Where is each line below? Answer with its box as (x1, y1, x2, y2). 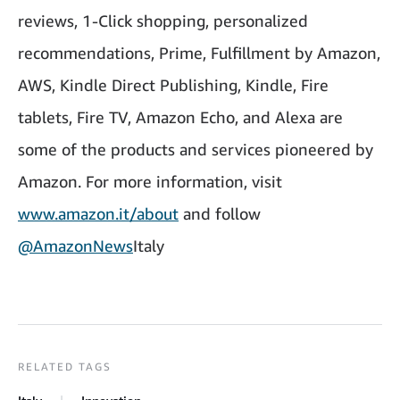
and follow (179, 204, 261, 223)
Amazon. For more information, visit (18, 171, 282, 191)
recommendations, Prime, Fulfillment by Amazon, (18, 43, 380, 62)
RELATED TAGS (18, 360, 112, 373)
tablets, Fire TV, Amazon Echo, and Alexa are (18, 107, 343, 127)
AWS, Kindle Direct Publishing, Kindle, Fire (18, 75, 329, 95)
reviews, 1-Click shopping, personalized (18, 11, 308, 30)
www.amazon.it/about (18, 204, 179, 223)
